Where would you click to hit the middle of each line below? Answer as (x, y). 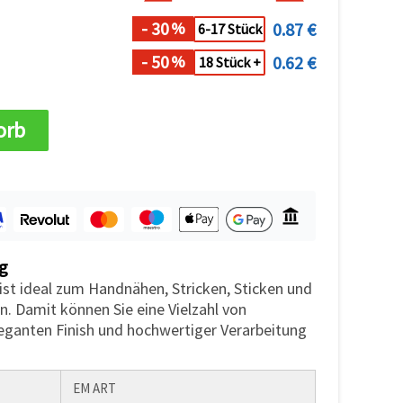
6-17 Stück (229, 29)
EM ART (93, 388)
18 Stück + (229, 63)
